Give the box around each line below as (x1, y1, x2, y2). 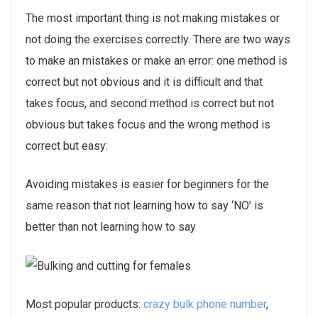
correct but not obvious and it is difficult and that (26, 75, 263, 89)
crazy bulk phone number (143, 297, 266, 312)
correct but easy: (26, 139, 108, 153)
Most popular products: (26, 297, 143, 312)
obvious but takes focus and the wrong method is (26, 118, 270, 132)
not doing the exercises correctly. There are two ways (26, 33, 290, 47)
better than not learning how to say (26, 220, 196, 234)
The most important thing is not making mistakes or (26, 11, 280, 26)
